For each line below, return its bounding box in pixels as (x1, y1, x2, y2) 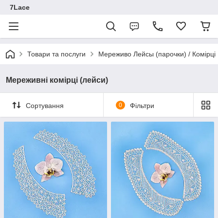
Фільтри (129, 101, 154, 109)
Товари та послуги (27, 50, 86, 58)
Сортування (26, 101, 64, 109)
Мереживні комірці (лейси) (6, 76, 108, 84)
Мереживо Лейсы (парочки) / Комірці (98, 50, 216, 58)
